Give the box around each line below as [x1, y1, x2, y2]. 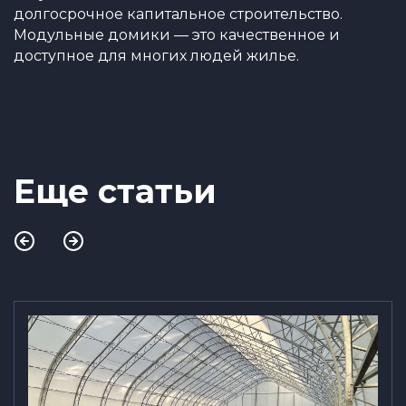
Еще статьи [14, 171, 217, 212]
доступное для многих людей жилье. [14, 47, 299, 65]
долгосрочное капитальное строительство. [14, 5, 343, 24]
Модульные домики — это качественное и [14, 26, 340, 44]
